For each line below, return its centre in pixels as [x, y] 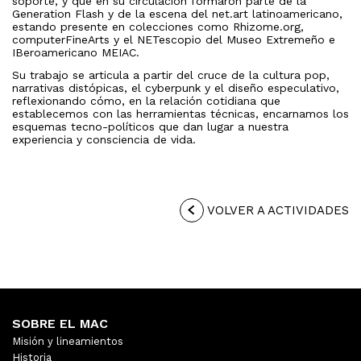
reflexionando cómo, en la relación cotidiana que [146, 101]
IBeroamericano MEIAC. [76, 53]
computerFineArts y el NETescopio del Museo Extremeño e [174, 40]
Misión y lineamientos [68, 342]
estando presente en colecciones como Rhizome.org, [158, 27]
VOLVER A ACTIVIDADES [276, 211]
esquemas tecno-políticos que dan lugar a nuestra [150, 127]
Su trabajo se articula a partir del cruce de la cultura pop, [171, 75]
